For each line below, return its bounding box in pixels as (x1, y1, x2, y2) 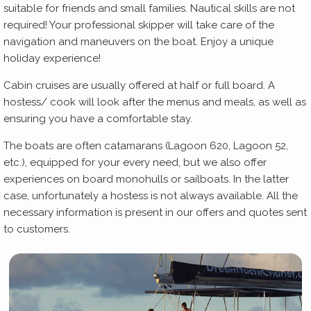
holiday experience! (3, 52, 103, 65)
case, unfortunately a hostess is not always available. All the (3, 190, 298, 203)
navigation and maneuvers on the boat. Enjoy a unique (3, 35, 274, 49)
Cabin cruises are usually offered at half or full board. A (3, 79, 275, 92)
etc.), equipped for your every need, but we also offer (3, 156, 267, 169)
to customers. (3, 223, 73, 236)
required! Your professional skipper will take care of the (3, 19, 274, 32)
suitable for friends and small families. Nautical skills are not (3, 2, 295, 15)
